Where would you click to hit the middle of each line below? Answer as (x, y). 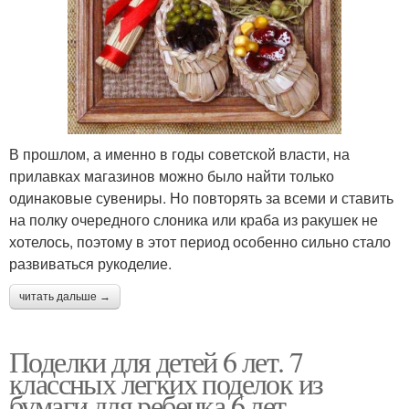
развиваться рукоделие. (90, 263)
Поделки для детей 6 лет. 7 (156, 361)
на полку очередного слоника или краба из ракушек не (194, 219)
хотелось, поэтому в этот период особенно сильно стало (200, 241)
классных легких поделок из (166, 383)
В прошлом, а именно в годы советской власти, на (179, 153)
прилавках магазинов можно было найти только (172, 175)
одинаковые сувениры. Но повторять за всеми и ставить (201, 197)
